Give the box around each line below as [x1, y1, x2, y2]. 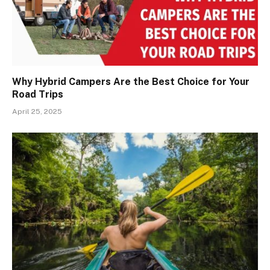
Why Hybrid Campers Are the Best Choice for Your [12, 76, 250, 88]
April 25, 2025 [12, 107, 62, 116]
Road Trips [12, 89, 63, 101]
